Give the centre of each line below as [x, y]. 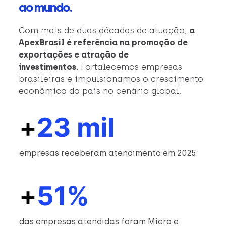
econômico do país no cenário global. [100, 91]
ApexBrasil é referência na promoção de [103, 42]
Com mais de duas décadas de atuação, [104, 30]
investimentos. [49, 67]
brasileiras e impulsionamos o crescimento [111, 79]
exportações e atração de [74, 54]
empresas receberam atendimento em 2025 [108, 153]
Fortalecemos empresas [130, 67]
